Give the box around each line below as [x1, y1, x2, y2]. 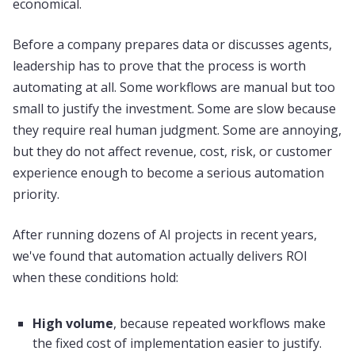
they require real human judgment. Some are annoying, [13, 121, 342, 139]
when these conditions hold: [13, 269, 178, 286]
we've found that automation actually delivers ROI [13, 247, 307, 265]
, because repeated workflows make [113, 315, 326, 332]
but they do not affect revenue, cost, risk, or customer [13, 143, 332, 160]
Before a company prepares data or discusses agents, [13, 36, 332, 53]
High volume [32, 315, 113, 332]
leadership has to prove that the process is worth [13, 57, 306, 74]
